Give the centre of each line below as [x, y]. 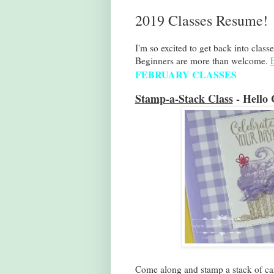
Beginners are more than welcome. [202, 61]
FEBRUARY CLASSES [186, 75]
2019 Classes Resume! [201, 20]
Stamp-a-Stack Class [184, 99]
